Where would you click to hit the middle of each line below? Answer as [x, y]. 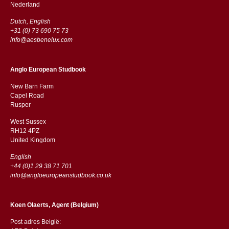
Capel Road [27, 95]
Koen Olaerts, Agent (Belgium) [54, 205]
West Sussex [28, 121]
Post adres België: [35, 222]
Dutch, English [30, 21]
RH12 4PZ [25, 131]
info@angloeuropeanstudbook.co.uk [61, 175]
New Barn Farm [32, 86]
